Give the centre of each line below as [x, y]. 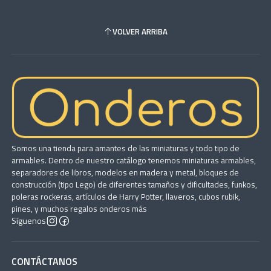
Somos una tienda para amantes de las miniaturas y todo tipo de [125, 148]
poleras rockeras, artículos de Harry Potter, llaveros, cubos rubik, [126, 196]
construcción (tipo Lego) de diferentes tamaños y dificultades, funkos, [134, 184]
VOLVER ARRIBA [140, 31]
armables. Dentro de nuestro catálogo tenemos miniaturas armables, [134, 160]
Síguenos [28, 220]
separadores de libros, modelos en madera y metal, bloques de [125, 172]
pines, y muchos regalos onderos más [79, 208]
